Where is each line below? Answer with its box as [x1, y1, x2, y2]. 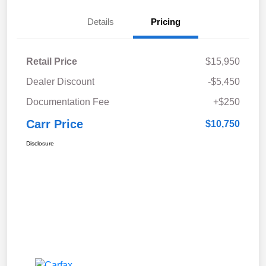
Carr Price [26, 118, 83, 131]
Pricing [151, 17, 180, 27]
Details [87, 17, 114, 27]
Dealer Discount [26, 77, 94, 87]
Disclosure [26, 140, 54, 147]
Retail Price [26, 56, 77, 67]
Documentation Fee [26, 97, 109, 107]
